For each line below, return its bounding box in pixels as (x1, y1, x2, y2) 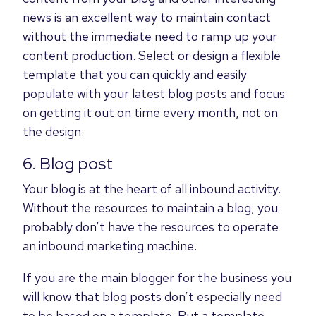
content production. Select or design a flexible (23, 47, 281, 63)
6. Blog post (23, 152, 113, 174)
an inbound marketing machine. (23, 237, 197, 254)
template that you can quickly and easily (23, 66, 247, 83)
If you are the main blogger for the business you (23, 269, 291, 286)
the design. (23, 123, 84, 140)
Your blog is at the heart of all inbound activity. (23, 180, 281, 197)
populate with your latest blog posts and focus (23, 85, 285, 102)
